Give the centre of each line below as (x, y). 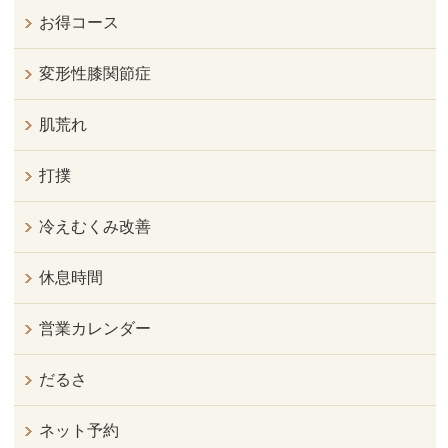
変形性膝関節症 (95, 74)
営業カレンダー (95, 329)
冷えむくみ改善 (95, 227)
